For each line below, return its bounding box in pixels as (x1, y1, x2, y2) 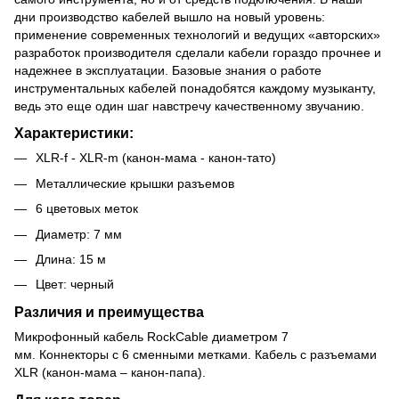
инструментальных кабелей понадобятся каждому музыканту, (14, 80, 376, 95)
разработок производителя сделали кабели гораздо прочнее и (14, 45, 381, 60)
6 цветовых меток (36, 201, 138, 216)
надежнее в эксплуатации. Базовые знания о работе (14, 62, 322, 77)
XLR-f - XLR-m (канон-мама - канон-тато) (36, 151, 276, 166)
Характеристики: (14, 125, 134, 142)
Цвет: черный (36, 277, 114, 292)
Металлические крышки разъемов (36, 175, 234, 191)
